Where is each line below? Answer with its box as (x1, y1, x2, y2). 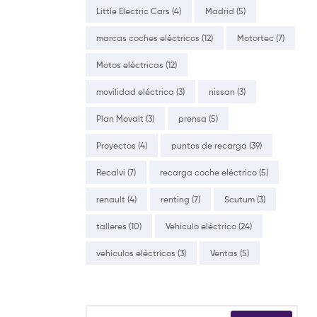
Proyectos (96, 139, 136, 151)
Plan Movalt (96, 113, 144, 124)
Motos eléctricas (96, 59, 163, 70)
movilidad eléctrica (96, 86, 174, 97)
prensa (178, 113, 207, 124)
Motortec (237, 32, 274, 43)
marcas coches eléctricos (96, 32, 200, 43)
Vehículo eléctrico (166, 220, 236, 231)
